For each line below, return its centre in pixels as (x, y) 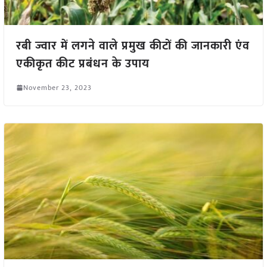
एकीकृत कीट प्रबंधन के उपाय (83, 63)
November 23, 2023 (57, 87)
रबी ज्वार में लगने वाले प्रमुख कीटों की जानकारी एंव (133, 46)
